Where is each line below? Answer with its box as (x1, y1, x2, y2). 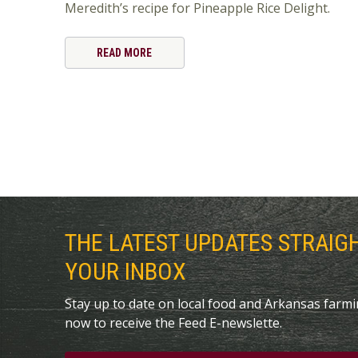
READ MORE (97, 46, 153, 60)
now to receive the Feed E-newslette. (64, 314, 282, 332)
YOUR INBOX (64, 257, 186, 286)
